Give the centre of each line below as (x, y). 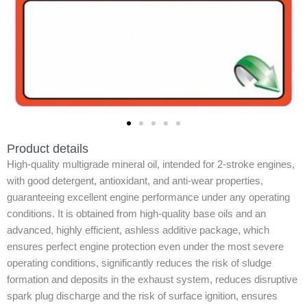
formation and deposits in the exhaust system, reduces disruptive (152, 279)
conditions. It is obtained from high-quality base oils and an (136, 213)
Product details (48, 148)
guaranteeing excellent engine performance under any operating (148, 197)
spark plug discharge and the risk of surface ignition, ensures (142, 296)
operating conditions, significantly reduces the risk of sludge (139, 263)
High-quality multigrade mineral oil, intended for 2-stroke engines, (151, 164)
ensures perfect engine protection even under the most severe (145, 246)
